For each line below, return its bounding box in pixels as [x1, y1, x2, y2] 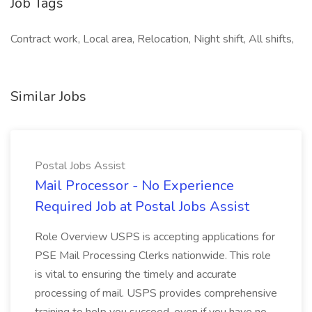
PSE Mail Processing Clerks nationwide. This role [35, 248, 271, 263]
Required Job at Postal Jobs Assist [35, 197, 249, 216]
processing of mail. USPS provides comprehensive [35, 286, 277, 301]
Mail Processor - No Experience [35, 176, 234, 195]
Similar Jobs [10, 87, 86, 106]
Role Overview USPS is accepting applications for [35, 229, 275, 244]
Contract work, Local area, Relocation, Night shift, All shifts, [10, 31, 294, 47]
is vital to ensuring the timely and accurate [35, 267, 237, 282]
